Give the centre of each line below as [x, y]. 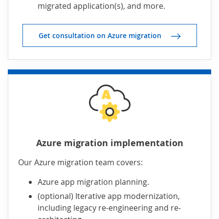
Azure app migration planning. [93, 182]
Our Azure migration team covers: [80, 163]
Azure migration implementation [109, 143]
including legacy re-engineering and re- [109, 208]
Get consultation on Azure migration [100, 36]
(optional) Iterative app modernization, [109, 196]
